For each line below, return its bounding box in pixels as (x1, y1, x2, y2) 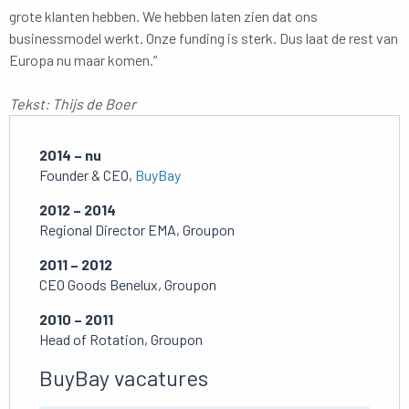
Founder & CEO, (39, 165, 135, 184)
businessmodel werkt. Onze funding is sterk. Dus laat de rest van (9, 28, 398, 47)
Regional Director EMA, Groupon (39, 220, 235, 238)
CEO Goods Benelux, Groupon (39, 275, 216, 293)
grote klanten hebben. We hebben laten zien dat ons (9, 6, 318, 25)
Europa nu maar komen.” (9, 50, 157, 68)
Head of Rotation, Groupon (39, 330, 203, 348)
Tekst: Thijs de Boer (9, 94, 136, 112)
